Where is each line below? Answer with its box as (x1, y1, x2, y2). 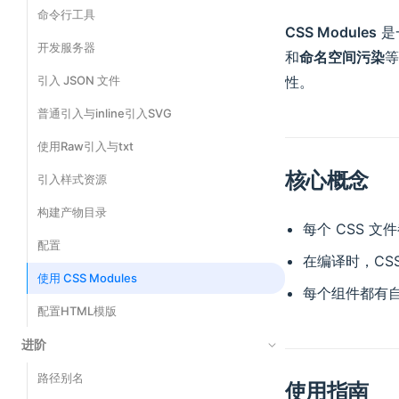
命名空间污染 (299, 48, 385, 66)
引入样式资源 (37, 172, 107, 186)
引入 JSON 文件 (37, 73, 120, 87)
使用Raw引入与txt (37, 139, 134, 153)
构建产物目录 (37, 205, 107, 219)
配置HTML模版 (37, 304, 117, 318)
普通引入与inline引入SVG (37, 106, 172, 120)
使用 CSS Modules (37, 271, 137, 285)
